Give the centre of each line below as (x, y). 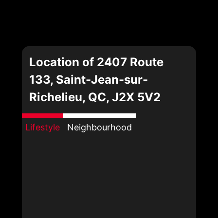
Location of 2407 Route (96, 62)
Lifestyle (43, 127)
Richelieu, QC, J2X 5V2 (95, 97)
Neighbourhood (100, 127)
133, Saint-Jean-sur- (89, 79)
